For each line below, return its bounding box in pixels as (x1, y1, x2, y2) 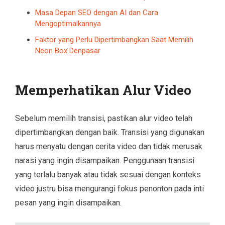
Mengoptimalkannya (35, 19, 101, 28)
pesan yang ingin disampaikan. (15, 197, 122, 207)
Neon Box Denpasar (35, 46, 100, 55)
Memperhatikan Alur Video (15, 81, 191, 98)
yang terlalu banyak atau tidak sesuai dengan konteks (15, 169, 201, 179)
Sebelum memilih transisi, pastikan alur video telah (15, 113, 192, 123)
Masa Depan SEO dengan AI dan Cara (35, 8, 158, 17)
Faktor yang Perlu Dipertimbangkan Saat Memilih (35, 35, 193, 44)
